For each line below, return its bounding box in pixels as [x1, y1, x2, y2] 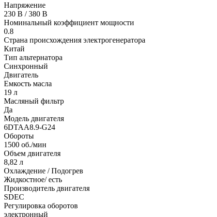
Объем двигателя [4, 149, 61, 157]
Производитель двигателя [4, 184, 90, 192]
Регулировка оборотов [4, 201, 78, 210]
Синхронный [4, 62, 48, 70]
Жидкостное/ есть [4, 175, 62, 184]
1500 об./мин [4, 140, 46, 149]
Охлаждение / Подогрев [4, 166, 83, 175]
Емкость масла [4, 79, 52, 88]
